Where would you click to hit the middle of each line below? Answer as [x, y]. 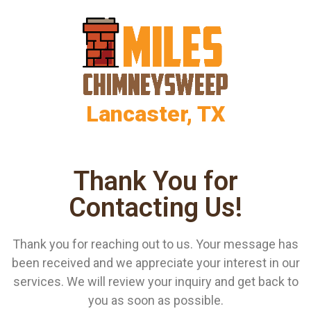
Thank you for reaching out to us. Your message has [155, 244]
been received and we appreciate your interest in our [155, 262]
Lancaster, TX [155, 114]
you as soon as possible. [155, 300]
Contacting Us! [155, 207]
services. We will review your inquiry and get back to [155, 281]
